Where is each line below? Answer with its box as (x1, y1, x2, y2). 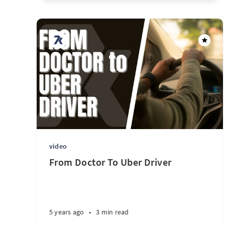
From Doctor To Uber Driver (49, 156, 172, 168)
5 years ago (49, 207, 84, 216)
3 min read (96, 207, 129, 216)
